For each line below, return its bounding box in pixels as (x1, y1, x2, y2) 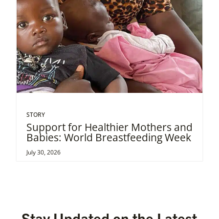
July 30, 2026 (26, 148, 61, 156)
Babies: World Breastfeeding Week (26, 130, 191, 144)
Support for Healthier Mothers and (26, 120, 193, 134)
